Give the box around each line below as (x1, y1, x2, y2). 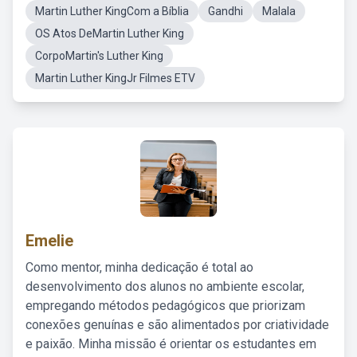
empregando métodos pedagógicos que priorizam (25, 298, 305, 313)
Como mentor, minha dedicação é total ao (25, 260, 253, 275)
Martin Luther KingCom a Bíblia (35, 5, 189, 18)
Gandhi (208, 5, 243, 18)
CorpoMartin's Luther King (35, 49, 163, 62)
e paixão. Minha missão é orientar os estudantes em (25, 336, 316, 351)
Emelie (25, 231, 73, 250)
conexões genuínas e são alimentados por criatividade (25, 317, 329, 332)
